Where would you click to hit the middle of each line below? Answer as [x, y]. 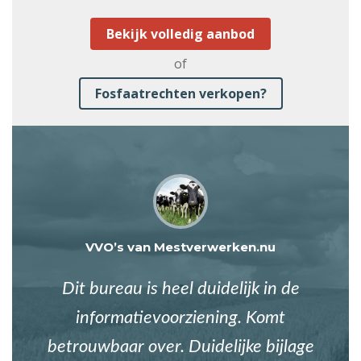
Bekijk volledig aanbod [180, 34]
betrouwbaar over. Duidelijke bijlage [180, 347]
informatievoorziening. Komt [180, 318]
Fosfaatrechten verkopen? [180, 94]
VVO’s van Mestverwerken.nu [180, 247]
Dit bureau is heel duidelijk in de [180, 289]
